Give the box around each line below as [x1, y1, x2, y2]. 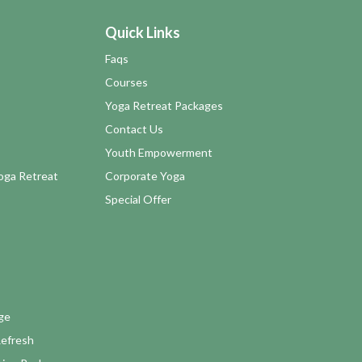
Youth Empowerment [105, 145, 213, 159]
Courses [105, 74, 148, 89]
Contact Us [105, 121, 163, 136]
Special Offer [105, 192, 171, 206]
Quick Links [105, 23, 180, 41]
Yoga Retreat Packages [105, 98, 223, 112]
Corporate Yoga [105, 168, 185, 183]
